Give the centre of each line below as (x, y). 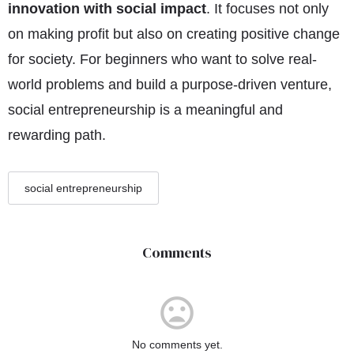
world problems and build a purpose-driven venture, (170, 85)
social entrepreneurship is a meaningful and (145, 110)
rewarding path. (57, 135)
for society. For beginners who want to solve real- (162, 59)
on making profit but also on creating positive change (174, 34)
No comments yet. (177, 345)
